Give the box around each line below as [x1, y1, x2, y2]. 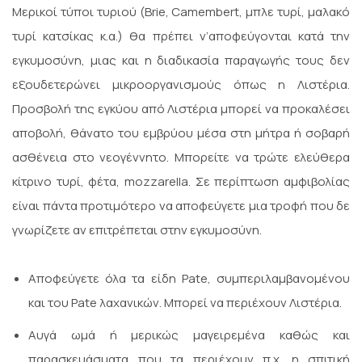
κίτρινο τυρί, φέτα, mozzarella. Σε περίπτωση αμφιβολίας [12, 173, 350, 191]
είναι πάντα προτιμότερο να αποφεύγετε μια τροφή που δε [12, 197, 350, 215]
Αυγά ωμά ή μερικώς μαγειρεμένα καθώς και [28, 326, 350, 344]
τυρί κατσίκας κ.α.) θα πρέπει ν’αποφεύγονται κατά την [12, 27, 350, 45]
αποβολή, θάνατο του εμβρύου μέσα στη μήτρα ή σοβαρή [12, 124, 350, 142]
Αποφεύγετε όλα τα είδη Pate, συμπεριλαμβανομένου [28, 270, 350, 288]
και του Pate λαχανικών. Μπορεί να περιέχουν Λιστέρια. [28, 294, 342, 312]
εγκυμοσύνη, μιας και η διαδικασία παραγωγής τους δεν [12, 52, 350, 69]
